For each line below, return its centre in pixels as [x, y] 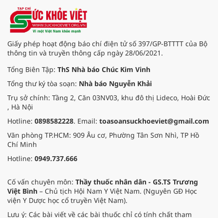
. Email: [86, 121]
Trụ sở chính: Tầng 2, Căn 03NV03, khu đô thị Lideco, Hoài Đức [109, 98]
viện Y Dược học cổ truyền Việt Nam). [67, 200]
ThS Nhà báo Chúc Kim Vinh [104, 70]
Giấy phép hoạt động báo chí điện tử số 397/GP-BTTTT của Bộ [107, 44]
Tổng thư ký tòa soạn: [43, 84]
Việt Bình [22, 191]
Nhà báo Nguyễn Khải [115, 84]
